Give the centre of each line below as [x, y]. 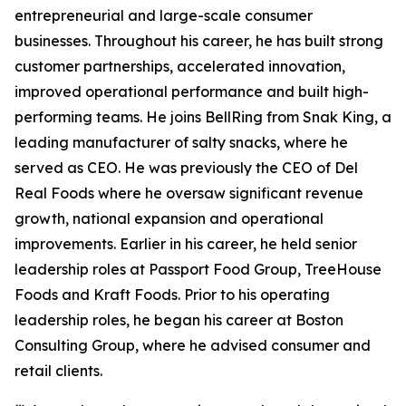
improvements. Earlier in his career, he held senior [186, 244]
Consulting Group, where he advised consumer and [193, 345]
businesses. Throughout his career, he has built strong [199, 41]
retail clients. [58, 371]
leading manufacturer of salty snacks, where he [181, 142]
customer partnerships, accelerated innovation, [180, 66]
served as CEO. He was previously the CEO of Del [186, 168]
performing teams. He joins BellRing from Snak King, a [203, 117]
